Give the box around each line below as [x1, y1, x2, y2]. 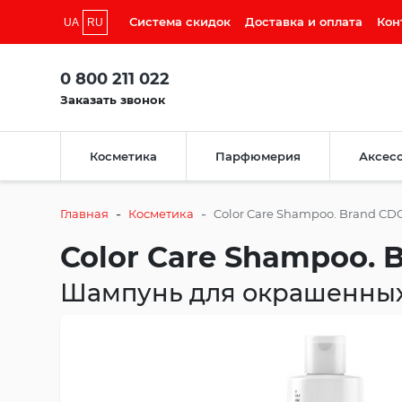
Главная [60, 206, 109, 222]
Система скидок [129, 14, 231, 29]
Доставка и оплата [245, 14, 363, 29]
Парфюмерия [215, 149, 301, 164]
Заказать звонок [60, 92, 165, 107]
